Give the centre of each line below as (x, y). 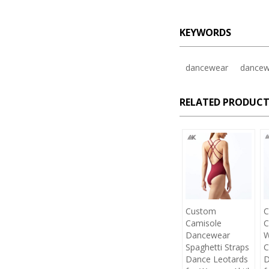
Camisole (203, 223)
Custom (201, 211)
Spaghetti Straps (217, 247)
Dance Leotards (216, 259)
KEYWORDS (205, 33)
